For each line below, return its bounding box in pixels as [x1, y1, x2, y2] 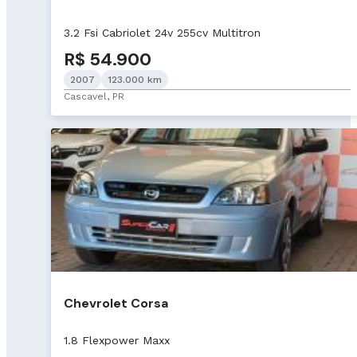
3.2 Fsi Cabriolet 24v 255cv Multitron [64, 26, 261, 40]
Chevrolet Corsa [64, 294, 168, 312]
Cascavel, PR [64, 91, 124, 103]
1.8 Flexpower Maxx [64, 333, 170, 347]
